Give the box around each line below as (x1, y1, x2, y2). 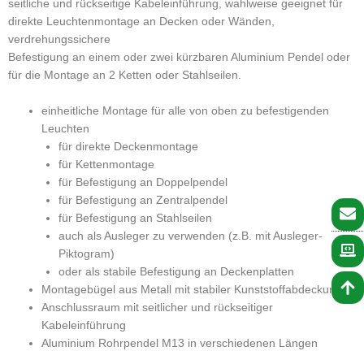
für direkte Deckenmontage (58, 140, 198, 153)
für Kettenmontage (58, 158, 154, 171)
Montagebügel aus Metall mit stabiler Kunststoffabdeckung (41, 283, 343, 296)
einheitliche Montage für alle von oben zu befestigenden (41, 104, 330, 117)
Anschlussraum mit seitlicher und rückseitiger (41, 301, 274, 314)
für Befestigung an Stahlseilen (58, 211, 212, 224)
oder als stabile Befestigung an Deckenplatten (58, 265, 294, 278)
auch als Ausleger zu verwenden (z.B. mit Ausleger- (58, 229, 323, 242)
